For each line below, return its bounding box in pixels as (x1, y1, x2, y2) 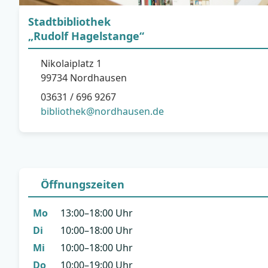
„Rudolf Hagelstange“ (28, 29, 144, 43)
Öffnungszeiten (41, 177, 124, 191)
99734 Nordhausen (41, 71, 127, 84)
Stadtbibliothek (28, 14, 111, 29)
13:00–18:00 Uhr (60, 206, 133, 220)
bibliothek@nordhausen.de (41, 105, 164, 118)
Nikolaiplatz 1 (41, 57, 102, 70)
